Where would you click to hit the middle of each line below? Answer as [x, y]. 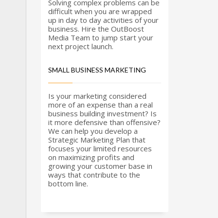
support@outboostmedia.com [112, 107]
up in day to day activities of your [103, 20]
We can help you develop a [93, 131]
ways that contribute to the [94, 175]
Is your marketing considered [97, 96]
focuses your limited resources [100, 148]
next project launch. [81, 46]
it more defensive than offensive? [104, 122]
